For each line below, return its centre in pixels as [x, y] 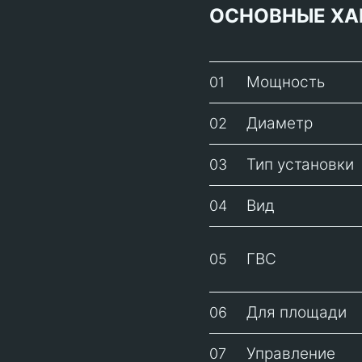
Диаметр [280, 123]
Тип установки [300, 164]
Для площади [297, 312]
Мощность [286, 82]
